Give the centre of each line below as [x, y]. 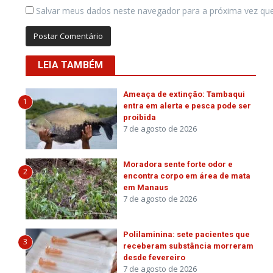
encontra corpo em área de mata [187, 176]
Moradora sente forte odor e [178, 164]
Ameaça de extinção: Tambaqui [184, 94]
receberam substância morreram [188, 246]
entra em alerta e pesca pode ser [187, 106]
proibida [140, 117]
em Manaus [146, 187]
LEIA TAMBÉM [71, 65]
